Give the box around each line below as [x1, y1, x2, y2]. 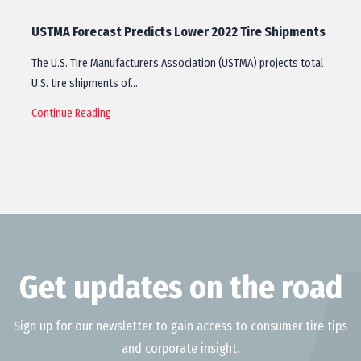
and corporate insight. [122, 341, 239, 356]
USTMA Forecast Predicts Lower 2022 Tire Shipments [31, 24, 326, 39]
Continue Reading [31, 106, 111, 120]
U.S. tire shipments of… [31, 77, 138, 90]
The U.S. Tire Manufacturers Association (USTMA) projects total [31, 56, 323, 70]
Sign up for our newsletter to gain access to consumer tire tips [14, 318, 347, 334]
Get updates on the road [19, 268, 342, 307]
